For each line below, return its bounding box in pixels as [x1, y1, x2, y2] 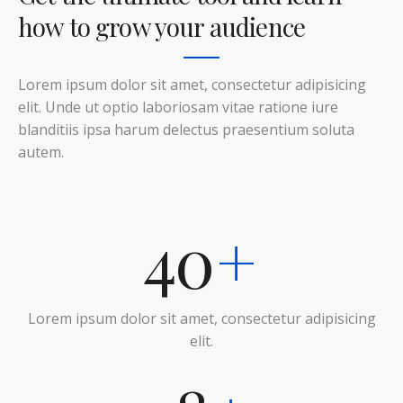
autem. [18, 141, 64, 162]
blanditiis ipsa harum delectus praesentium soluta [18, 119, 354, 139]
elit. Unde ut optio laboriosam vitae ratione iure [18, 96, 338, 117]
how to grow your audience [18, 9, 306, 43]
